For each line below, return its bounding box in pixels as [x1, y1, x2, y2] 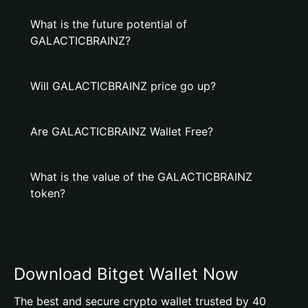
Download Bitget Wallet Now [14, 264, 239, 284]
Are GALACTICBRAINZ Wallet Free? [30, 124, 213, 138]
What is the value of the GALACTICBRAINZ [30, 170, 252, 184]
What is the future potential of [30, 17, 187, 31]
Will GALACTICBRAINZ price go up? [30, 79, 216, 93]
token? [30, 186, 65, 200]
